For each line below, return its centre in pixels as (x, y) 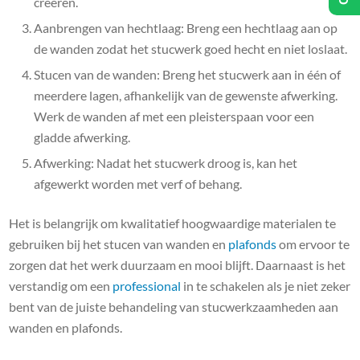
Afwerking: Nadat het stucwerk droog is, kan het (166, 163)
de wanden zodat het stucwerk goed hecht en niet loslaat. (191, 49)
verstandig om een (61, 286)
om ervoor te (313, 244)
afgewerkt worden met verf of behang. (138, 184)
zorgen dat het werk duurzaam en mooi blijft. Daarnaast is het (178, 265)
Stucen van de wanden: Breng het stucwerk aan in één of (188, 74)
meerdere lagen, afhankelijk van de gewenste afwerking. (186, 95)
